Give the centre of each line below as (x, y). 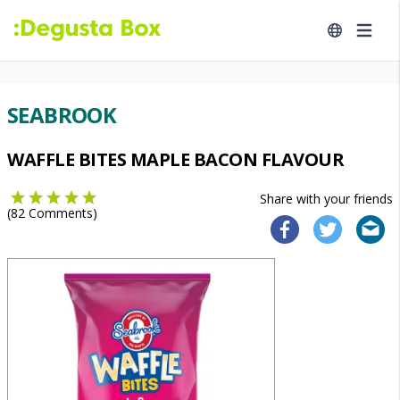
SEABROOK (62, 115)
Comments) (61, 213)
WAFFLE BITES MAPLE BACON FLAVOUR (175, 159)
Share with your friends (326, 199)
